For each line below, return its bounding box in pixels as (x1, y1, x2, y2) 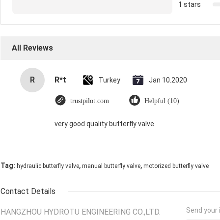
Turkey (99, 76, 120, 84)
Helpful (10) (144, 97, 179, 105)
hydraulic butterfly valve (17, 163, 79, 170)
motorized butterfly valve (143, 163, 209, 170)
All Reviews (12, 43, 53, 53)
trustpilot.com (70, 97, 109, 105)
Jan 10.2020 (149, 76, 187, 84)
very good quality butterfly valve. (55, 120, 156, 128)
